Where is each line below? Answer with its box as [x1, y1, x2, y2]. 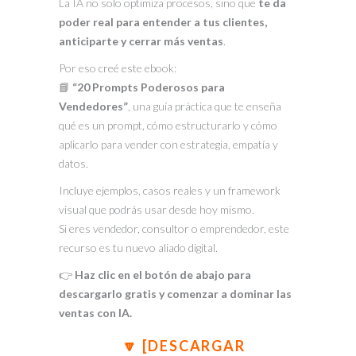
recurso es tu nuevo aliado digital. [59, 240, 218, 254]
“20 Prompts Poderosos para [72, 79, 225, 94]
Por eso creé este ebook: [59, 60, 176, 75]
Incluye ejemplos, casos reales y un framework [59, 183, 281, 197]
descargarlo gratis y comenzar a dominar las [59, 286, 292, 300]
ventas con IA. [59, 305, 132, 319]
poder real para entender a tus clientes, [59, 14, 267, 29]
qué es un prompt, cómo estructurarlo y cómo [59, 118, 277, 132]
